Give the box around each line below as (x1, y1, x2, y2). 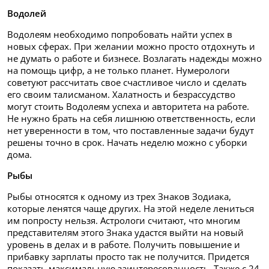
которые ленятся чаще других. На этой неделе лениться (7, 202, 254, 214)
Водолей (7, 7, 46, 19)
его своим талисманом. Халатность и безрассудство (7, 88, 235, 100)
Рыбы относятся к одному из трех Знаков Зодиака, (7, 190, 231, 202)
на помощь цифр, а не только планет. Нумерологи (7, 64, 230, 76)
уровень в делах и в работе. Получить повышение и (7, 238, 240, 250)
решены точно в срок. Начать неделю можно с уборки (7, 136, 247, 148)
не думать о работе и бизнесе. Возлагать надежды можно (7, 52, 262, 64)
